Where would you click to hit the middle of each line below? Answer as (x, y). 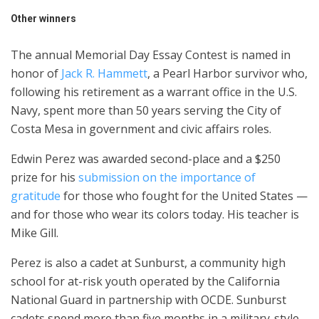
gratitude (36, 195)
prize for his (45, 177)
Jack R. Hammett (104, 73)
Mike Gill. (35, 232)
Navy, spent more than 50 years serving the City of (146, 110)
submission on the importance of (167, 177)
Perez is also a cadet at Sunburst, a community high (148, 262)
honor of (36, 73)
